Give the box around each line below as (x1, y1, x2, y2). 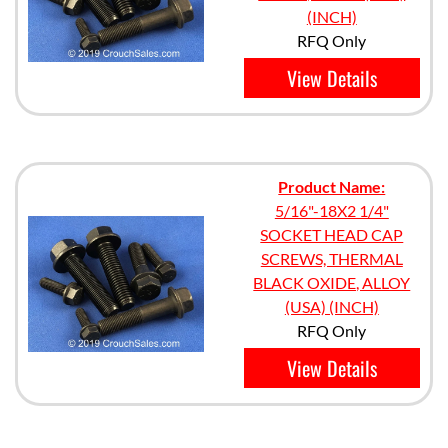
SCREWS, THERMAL (260, 249, 403, 268)
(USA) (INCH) (284, 297, 379, 316)
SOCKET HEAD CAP (260, 225, 404, 244)
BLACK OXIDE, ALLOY (253, 273, 411, 292)
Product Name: (278, 177, 386, 196)
